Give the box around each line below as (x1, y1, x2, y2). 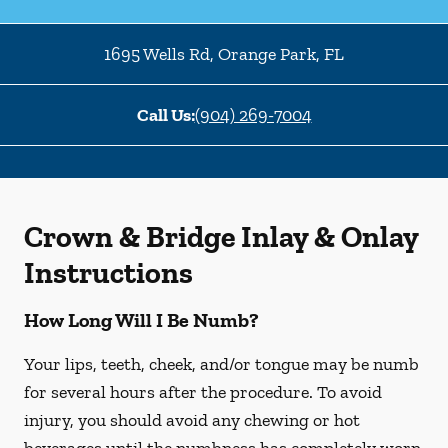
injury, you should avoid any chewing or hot (24, 409, 360, 431)
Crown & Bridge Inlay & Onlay (24, 219, 418, 255)
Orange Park (214, 43, 316, 65)
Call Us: (136, 104, 195, 126)
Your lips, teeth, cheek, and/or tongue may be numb (24, 353, 419, 375)
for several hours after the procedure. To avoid (24, 381, 382, 403)
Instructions (24, 255, 193, 291)
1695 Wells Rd (104, 43, 210, 65)
